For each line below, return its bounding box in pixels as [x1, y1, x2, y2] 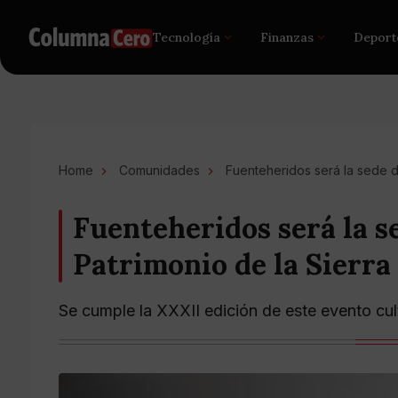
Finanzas [260, 29, 314, 45]
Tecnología [153, 29, 221, 45]
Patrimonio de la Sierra [73, 246, 391, 283]
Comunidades [119, 163, 200, 178]
